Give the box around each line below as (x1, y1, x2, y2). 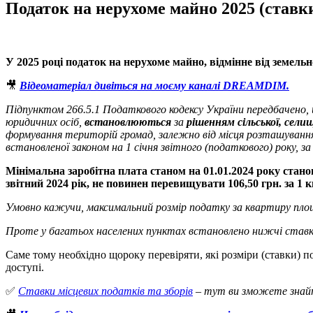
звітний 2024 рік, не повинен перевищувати (6, 177, 225, 189)
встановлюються (85, 115, 171, 128)
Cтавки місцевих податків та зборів (18, 284, 193, 297)
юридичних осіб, (6, 115, 85, 128)
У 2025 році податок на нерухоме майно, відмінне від (6, 55, 270, 68)
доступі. (6, 261, 44, 273)
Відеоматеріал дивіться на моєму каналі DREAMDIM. (20, 79, 289, 92)
